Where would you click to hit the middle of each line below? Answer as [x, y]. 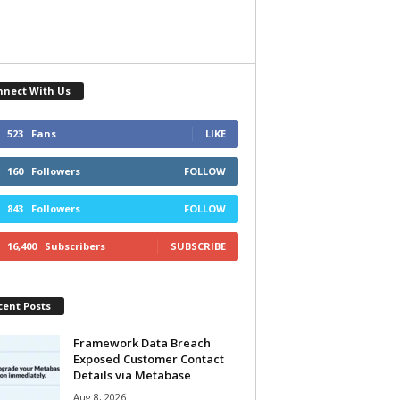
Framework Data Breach [142, 342]
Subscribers [75, 246]
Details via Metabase [132, 375]
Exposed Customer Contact [148, 358]
